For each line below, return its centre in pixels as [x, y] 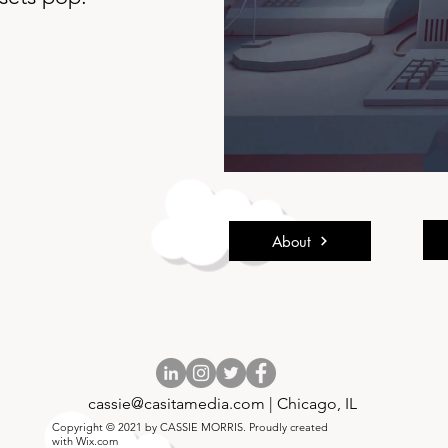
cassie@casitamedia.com [176, 403]
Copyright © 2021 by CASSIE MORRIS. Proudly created [190, 427]
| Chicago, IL [311, 403]
